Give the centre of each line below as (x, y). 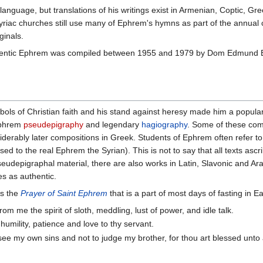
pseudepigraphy (53, 125)
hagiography (164, 125)
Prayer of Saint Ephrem (64, 193)
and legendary (112, 125)
